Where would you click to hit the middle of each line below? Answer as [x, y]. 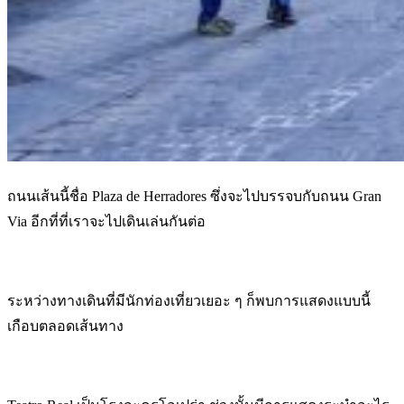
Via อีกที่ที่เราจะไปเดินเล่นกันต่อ [106, 221]
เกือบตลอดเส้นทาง [65, 326]
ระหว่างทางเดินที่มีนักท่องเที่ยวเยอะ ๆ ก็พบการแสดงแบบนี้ [189, 300]
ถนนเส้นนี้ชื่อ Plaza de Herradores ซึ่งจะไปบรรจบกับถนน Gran [194, 196]
